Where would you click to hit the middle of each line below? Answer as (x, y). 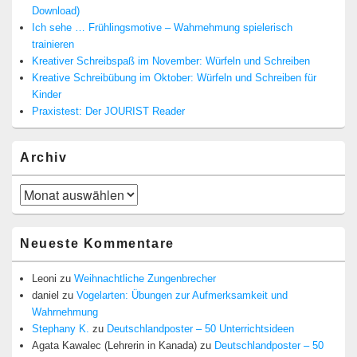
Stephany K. (61, 329)
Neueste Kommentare (97, 244)
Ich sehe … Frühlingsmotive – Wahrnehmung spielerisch (162, 28)
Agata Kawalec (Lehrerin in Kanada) (114, 346)
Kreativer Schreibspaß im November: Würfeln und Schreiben (171, 61)
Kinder (47, 95)
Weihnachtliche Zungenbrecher (145, 279)
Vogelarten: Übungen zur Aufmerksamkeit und (182, 296)
